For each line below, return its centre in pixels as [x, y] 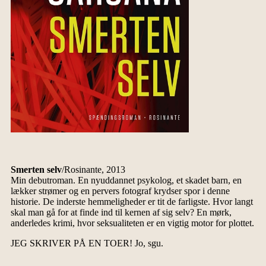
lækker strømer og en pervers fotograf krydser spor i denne [120, 191]
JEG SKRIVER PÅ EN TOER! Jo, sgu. [87, 243]
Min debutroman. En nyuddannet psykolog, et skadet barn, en [126, 180]
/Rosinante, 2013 [93, 170]
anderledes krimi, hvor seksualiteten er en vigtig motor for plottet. [132, 223]
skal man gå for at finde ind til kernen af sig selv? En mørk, [121, 213]
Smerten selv [36, 170]
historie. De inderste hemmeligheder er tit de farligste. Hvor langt [132, 202]
